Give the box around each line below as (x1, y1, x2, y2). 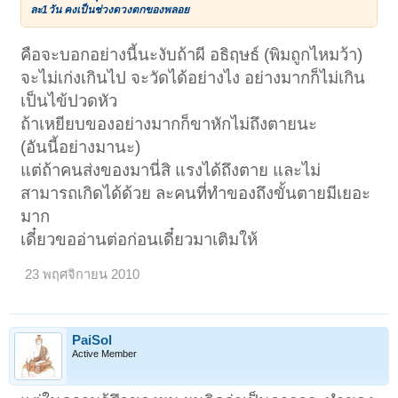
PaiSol (72, 332, 112, 347)
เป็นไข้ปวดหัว (20, 92, 118, 111)
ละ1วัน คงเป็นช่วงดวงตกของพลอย (30, 3, 190, 16)
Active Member (72, 347, 137, 359)
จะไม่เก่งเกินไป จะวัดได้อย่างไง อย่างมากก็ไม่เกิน (20, 68, 366, 88)
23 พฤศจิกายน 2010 (25, 267, 140, 283)
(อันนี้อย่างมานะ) (20, 138, 141, 157)
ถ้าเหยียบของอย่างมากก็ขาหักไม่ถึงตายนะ (20, 115, 318, 134)
